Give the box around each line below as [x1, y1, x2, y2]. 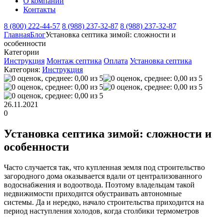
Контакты [23, 5, 56, 14]
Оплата [104, 57, 128, 65]
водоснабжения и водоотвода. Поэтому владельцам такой [4, 180, 195, 189]
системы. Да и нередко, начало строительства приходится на [4, 198, 204, 206]
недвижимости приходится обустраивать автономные [4, 189, 182, 198]
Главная [4, 31, 30, 39]
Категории [4, 48, 39, 56]
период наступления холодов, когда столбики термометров [4, 206, 199, 215]
